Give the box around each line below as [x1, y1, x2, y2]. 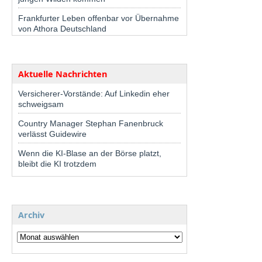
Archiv [18, 209, 44, 220]
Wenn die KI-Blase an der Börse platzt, [18, 148, 161, 158]
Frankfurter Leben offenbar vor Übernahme [18, 13, 179, 23]
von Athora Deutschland [18, 23, 106, 33]
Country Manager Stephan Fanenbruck [18, 118, 163, 128]
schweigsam [18, 99, 64, 109]
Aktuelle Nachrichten [18, 68, 107, 80]
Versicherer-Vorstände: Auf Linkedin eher [18, 88, 170, 98]
